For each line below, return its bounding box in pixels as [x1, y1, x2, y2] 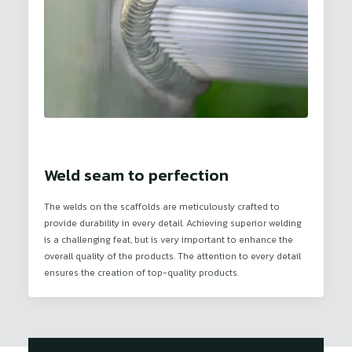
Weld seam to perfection [44, 163, 229, 187]
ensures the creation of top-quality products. [44, 266, 239, 280]
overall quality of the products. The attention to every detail [44, 249, 301, 263]
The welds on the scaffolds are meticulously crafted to [44, 200, 280, 214]
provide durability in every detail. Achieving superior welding [44, 216, 302, 230]
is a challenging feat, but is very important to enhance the [44, 233, 293, 247]
